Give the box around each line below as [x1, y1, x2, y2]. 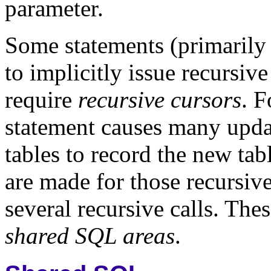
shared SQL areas [5, 222, 175, 249]
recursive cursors [78, 86, 241, 113]
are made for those [5, 168, 180, 194]
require [5, 86, 78, 113]
